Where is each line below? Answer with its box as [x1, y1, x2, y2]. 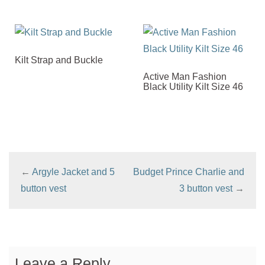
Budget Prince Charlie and [133, 166, 244, 177]
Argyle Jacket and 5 [32, 166, 115, 177]
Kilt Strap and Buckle [15, 54, 103, 65]
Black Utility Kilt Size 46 [143, 81, 244, 92]
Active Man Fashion [143, 71, 227, 82]
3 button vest [179, 183, 232, 193]
